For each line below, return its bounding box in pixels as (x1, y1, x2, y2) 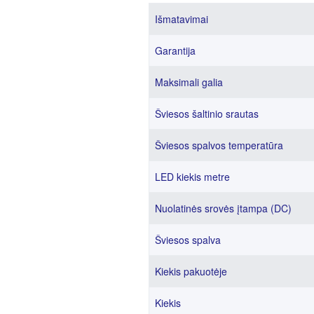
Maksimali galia (155, 75, 224, 90)
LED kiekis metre (155, 170, 231, 184)
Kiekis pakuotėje (155, 264, 228, 279)
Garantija (155, 43, 196, 58)
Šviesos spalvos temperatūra (155, 138, 284, 153)
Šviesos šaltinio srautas (155, 107, 259, 121)
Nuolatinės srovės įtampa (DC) (155, 201, 292, 216)
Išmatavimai (155, 12, 209, 27)
